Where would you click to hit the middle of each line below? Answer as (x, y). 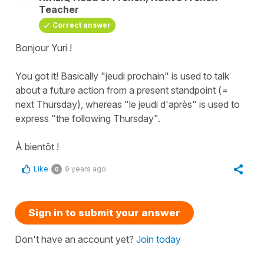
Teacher (59, 9)
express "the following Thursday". (88, 118)
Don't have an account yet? (75, 239)
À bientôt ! (37, 146)
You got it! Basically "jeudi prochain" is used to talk (122, 76)
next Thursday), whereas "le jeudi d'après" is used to (128, 104)
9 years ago (85, 169)
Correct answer (82, 25)
